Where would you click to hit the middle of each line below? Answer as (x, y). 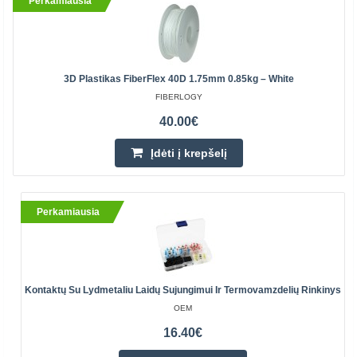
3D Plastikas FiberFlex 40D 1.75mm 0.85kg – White (179, 79)
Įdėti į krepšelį (189, 153)
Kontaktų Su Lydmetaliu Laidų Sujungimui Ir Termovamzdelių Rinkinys (183, 290)
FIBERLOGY (179, 97)
